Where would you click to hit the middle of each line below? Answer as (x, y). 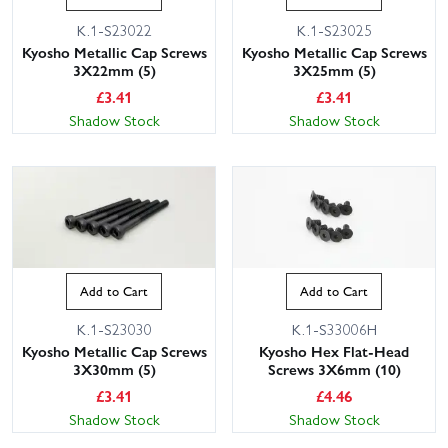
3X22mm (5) (114, 69)
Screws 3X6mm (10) (334, 368)
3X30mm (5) (114, 368)
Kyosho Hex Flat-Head (334, 350)
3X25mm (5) (334, 69)
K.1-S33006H (334, 328)
